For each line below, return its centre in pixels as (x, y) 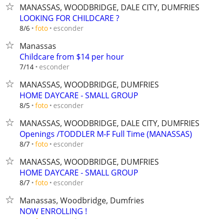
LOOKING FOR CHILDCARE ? (69, 18)
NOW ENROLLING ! (53, 211)
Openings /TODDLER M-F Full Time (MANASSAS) (106, 134)
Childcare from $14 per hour (72, 57)
